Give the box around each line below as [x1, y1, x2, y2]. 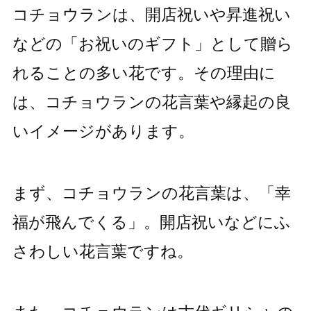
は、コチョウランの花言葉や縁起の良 [12, 92, 291, 111]
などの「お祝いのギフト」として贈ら [12, 34, 293, 53]
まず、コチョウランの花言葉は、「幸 [12, 183, 291, 202]
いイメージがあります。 [12, 121, 194, 140]
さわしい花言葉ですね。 [12, 242, 193, 260]
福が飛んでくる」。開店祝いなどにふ [12, 212, 291, 231]
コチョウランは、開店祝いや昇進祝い [12, 5, 291, 24]
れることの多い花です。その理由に [12, 63, 276, 82]
